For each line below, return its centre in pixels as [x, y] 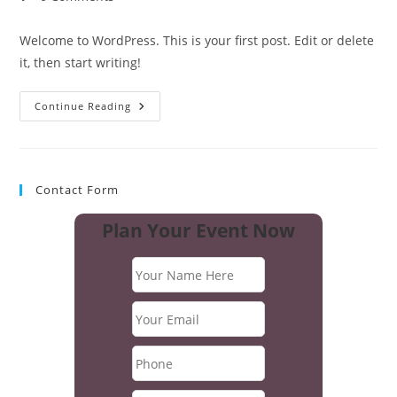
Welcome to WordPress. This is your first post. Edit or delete [197, 40]
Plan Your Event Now [198, 230]
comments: [52, 14]
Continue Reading [83, 106]
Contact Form [78, 190]
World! [153, 118]
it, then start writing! [81, 62]
